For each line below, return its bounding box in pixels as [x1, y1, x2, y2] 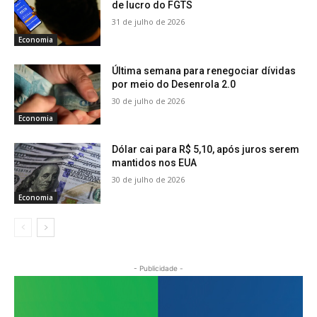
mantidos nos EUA [112, 157, 197, 169]
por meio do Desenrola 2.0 [112, 78, 236, 90]
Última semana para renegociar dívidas [112, 64, 296, 76]
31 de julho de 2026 [112, 16, 185, 27]
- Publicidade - [134, 263, 183, 272]
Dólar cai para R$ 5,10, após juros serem [112, 144, 300, 156]
